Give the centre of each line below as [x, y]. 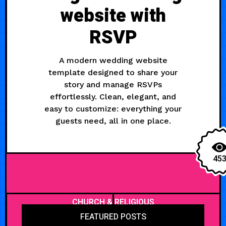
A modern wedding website [113, 60]
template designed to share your [113, 72]
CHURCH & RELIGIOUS [113, 202]
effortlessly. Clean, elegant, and [113, 96]
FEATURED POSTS [113, 217]
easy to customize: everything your [113, 108]
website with [113, 16]
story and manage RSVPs [113, 84]
